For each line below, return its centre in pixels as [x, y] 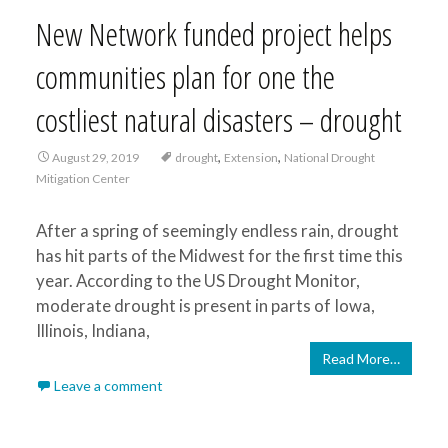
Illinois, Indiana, [92, 330]
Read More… [361, 358]
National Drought [329, 157]
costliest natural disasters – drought [218, 119]
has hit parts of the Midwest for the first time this [219, 255]
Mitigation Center [82, 178]
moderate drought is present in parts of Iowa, [205, 305]
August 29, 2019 [95, 157]
